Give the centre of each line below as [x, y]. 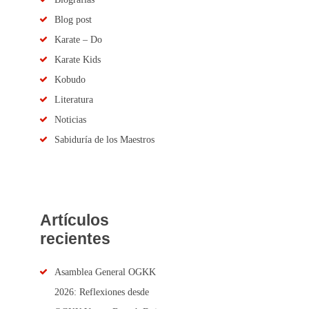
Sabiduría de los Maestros [104, 139]
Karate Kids [77, 59]
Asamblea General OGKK [105, 272]
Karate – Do [78, 39]
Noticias [70, 119]
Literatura [73, 99]
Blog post [73, 19]
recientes [75, 239]
